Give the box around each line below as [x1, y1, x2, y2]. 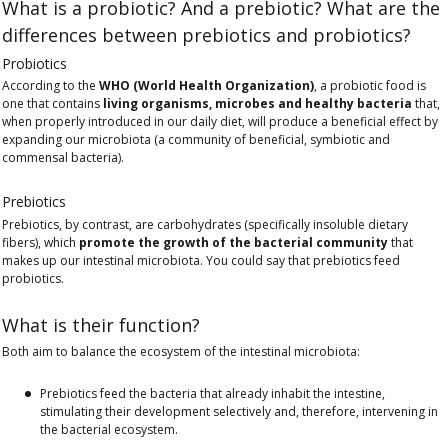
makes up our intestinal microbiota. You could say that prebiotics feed [2, 252, 400, 270]
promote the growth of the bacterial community [79, 234, 388, 252]
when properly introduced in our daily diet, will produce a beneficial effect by [2, 113, 438, 131]
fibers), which [2, 234, 79, 252]
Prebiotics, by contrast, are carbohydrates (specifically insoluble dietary [2, 216, 408, 234]
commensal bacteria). [2, 149, 124, 167]
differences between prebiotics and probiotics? [2, 23, 411, 48]
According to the [2, 77, 99, 95]
